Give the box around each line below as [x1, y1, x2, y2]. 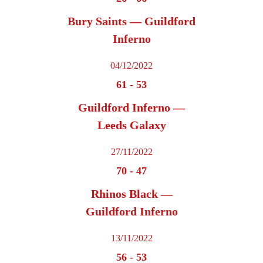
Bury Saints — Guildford [68, 15, 195, 28]
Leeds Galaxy [97, 119, 166, 132]
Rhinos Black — [90, 187, 173, 201]
